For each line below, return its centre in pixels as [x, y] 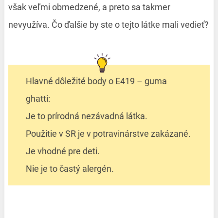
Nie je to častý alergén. [70, 168]
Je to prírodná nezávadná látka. [86, 116]
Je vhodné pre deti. [63, 151]
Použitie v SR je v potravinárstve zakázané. [108, 133]
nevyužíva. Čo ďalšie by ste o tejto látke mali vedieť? [108, 24]
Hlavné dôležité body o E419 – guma [96, 81]
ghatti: [38, 98]
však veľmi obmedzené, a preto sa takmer [89, 7]
